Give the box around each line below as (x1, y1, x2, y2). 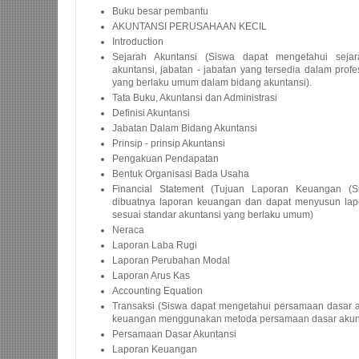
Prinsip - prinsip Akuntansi (112, 138, 225, 149)
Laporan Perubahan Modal (112, 255, 230, 266)
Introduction (112, 36, 163, 47)
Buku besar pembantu (112, 6, 208, 17)
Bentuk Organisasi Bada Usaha (112, 168, 249, 179)
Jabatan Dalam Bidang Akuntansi (112, 123, 257, 134)
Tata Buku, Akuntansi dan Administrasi (112, 92, 277, 103)
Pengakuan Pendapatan (112, 153, 219, 164)
